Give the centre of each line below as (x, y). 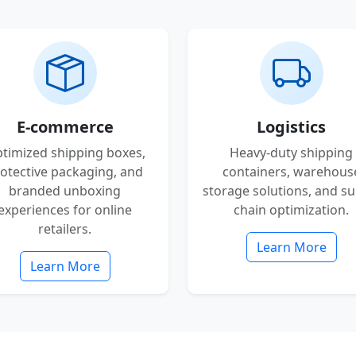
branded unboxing (65, 191)
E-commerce (65, 127)
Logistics (291, 127)
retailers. (65, 229)
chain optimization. (291, 210)
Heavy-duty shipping (291, 153)
